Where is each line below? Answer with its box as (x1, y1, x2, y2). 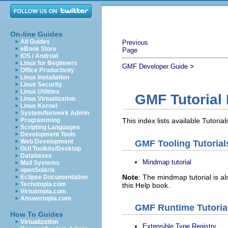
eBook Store (20, 45, 56, 52)
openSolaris (20, 166, 55, 174)
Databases (20, 152, 52, 159)
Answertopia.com (20, 195, 71, 202)
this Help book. (122, 181, 170, 189)
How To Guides (10, 210, 63, 218)
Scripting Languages (20, 124, 80, 131)
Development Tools (20, 131, 76, 138)
